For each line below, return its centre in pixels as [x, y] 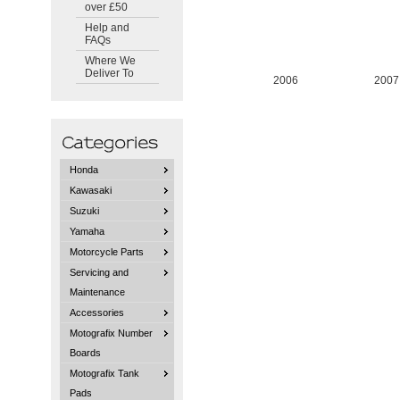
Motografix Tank [105, 373]
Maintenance [98, 292]
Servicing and [100, 272]
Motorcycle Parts [107, 251]
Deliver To [109, 73]
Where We [110, 61]
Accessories [97, 312]
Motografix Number [112, 333]
